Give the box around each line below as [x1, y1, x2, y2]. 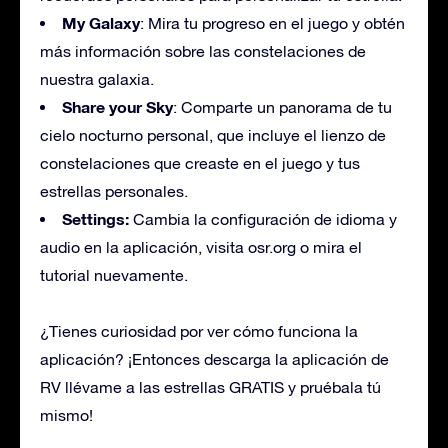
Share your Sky [62, 96, 173, 116]
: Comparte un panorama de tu [173, 97, 392, 116]
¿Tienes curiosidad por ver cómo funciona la [40, 321, 358, 340]
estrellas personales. [40, 181, 188, 200]
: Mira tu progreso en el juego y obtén [140, 13, 405, 32]
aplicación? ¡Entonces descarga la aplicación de [40, 349, 389, 368]
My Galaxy [62, 12, 140, 32]
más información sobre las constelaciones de [40, 41, 366, 60]
